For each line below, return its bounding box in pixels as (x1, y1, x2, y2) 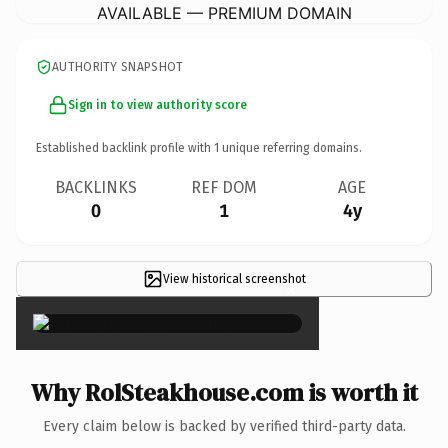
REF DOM (191, 177, 257, 197)
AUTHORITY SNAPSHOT (52, 59, 184, 74)
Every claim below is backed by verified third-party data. (42, 417, 406, 435)
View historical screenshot (162, 271, 306, 286)
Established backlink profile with (36, 140, 214, 155)
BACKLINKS (55, 177, 137, 197)
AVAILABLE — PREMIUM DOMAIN (96, 2, 352, 23)
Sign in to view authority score (68, 97, 247, 112)
